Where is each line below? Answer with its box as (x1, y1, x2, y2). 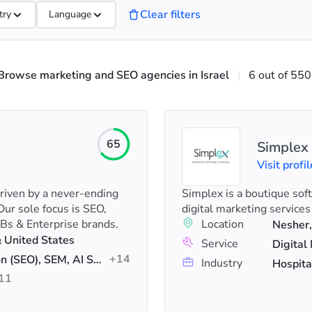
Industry (201, 256, 242, 271)
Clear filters (140, 7, 201, 22)
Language (49, 8, 91, 21)
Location (201, 217, 244, 232)
